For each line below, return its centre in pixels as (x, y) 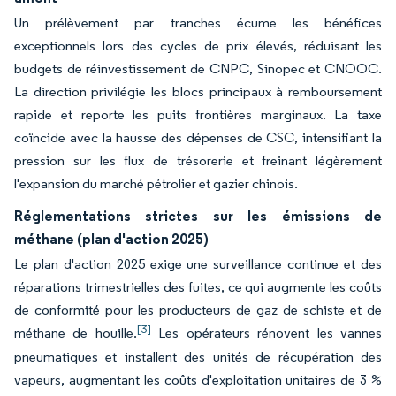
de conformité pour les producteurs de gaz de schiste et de (198, 310)
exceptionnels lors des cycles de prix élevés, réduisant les (198, 46)
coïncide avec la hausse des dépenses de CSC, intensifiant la (198, 137)
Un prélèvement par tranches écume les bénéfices (198, 23)
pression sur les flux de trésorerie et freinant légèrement (198, 160)
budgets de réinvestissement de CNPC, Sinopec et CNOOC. (198, 69)
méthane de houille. (76, 333)
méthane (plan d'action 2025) (111, 239)
